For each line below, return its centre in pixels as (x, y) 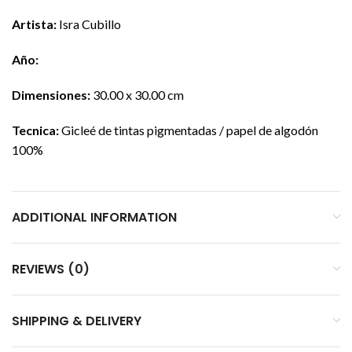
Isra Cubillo (89, 24)
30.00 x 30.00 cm (137, 94)
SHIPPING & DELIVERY (77, 321)
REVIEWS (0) (51, 269)
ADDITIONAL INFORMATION (94, 217)
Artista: (34, 24)
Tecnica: (35, 130)
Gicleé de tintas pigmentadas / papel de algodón (189, 130)
